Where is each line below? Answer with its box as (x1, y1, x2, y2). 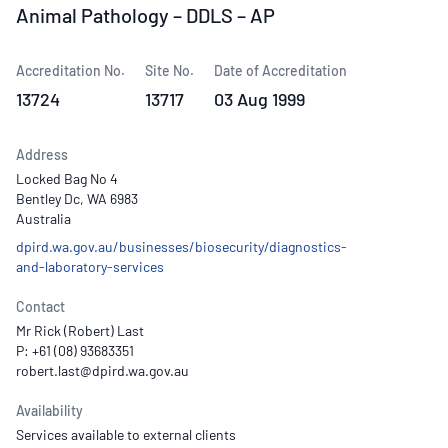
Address (16, 146, 68, 163)
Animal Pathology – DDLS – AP (16, 3, 275, 27)
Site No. (145, 62, 194, 79)
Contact (16, 298, 65, 315)
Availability (16, 402, 83, 419)
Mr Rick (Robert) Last (16, 322, 144, 339)
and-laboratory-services (16, 258, 164, 275)
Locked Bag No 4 (16, 170, 118, 187)
